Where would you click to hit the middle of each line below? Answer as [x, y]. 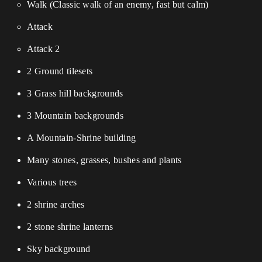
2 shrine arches [56, 204]
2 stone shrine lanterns [70, 227]
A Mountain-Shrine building [82, 138]
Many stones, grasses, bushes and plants [104, 160]
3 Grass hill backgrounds [75, 93]
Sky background [59, 249]
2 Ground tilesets [60, 71]
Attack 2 [44, 49]
